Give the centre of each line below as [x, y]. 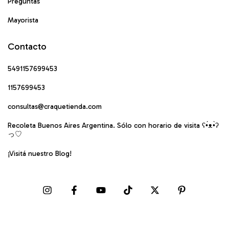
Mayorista [23, 20]
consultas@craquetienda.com [55, 106]
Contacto [27, 46]
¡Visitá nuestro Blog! [40, 153]
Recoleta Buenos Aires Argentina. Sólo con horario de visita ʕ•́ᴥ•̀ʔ [113, 125]
